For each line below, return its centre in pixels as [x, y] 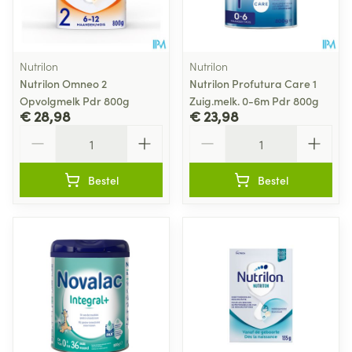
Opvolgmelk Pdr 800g [75, 100]
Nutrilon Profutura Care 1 [253, 83]
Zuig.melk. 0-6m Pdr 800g [254, 100]
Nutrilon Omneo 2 [63, 83]
